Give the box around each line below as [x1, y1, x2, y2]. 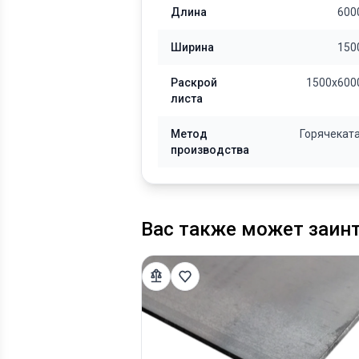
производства [171, 143, 249, 156]
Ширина [171, 41, 214, 54]
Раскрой [171, 76, 217, 89]
